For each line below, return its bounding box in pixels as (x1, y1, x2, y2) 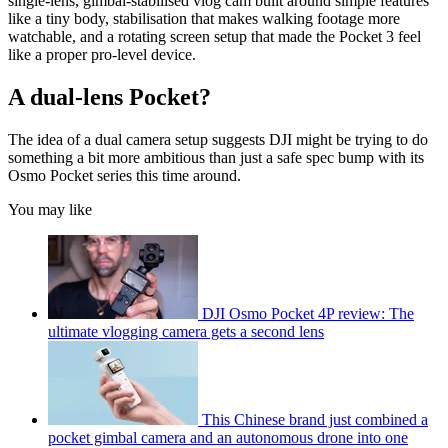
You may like (8, 201, 92, 219)
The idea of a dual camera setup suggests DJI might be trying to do (8, 131, 428, 149)
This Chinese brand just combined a (202, 411, 428, 429)
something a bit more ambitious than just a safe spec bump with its (8, 149, 424, 167)
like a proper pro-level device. (8, 46, 196, 64)
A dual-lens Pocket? (8, 84, 211, 111)
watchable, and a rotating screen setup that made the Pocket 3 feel (8, 28, 421, 46)
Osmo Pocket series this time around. (8, 167, 241, 185)
